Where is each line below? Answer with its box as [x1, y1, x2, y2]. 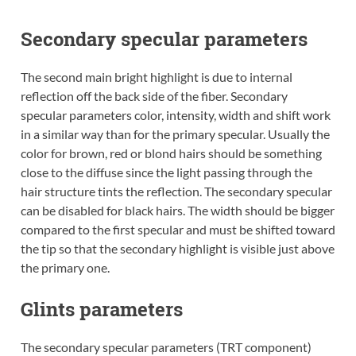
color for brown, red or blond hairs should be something [20, 145, 322, 161]
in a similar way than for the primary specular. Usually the [20, 126, 330, 141]
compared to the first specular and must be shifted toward [20, 221, 335, 237]
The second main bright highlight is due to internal [20, 68, 292, 84]
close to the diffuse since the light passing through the [20, 164, 312, 180]
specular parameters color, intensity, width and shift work [20, 106, 331, 122]
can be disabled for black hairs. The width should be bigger [20, 202, 335, 218]
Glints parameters [20, 296, 183, 322]
